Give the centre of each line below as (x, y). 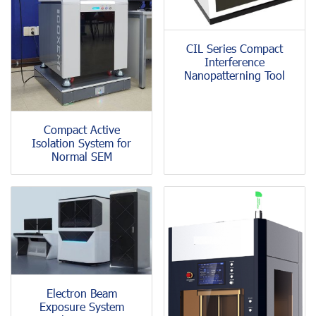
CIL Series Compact (235, 49)
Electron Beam (81, 293)
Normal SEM (81, 156)
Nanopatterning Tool (235, 75)
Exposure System (81, 306)
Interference (235, 62)
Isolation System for (81, 142)
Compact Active (81, 129)
